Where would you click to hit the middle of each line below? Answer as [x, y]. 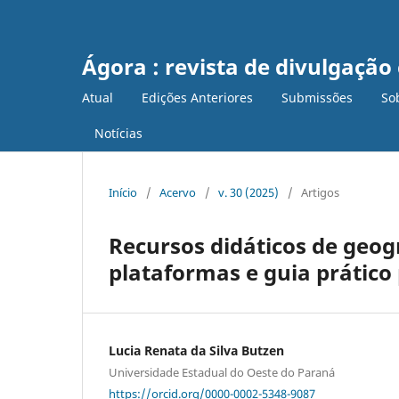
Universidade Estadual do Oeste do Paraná [222, 372]
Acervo [178, 192]
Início [123, 192]
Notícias [118, 133]
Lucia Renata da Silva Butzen [196, 350]
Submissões [317, 97]
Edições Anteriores [197, 97]
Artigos [320, 192]
